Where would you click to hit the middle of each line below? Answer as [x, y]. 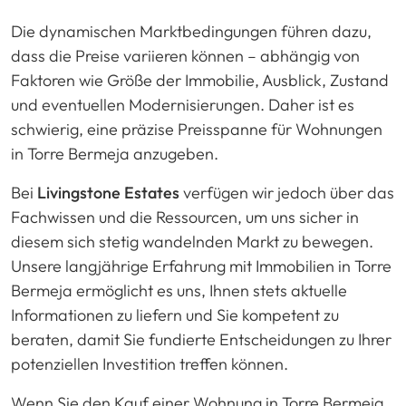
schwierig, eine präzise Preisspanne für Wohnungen [197, 129]
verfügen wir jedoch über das [287, 192]
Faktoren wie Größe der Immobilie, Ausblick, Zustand [200, 80]
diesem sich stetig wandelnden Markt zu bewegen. [192, 241]
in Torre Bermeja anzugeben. [115, 153]
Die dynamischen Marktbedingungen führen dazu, [191, 31]
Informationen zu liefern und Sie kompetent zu [175, 314]
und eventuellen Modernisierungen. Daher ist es [183, 104]
